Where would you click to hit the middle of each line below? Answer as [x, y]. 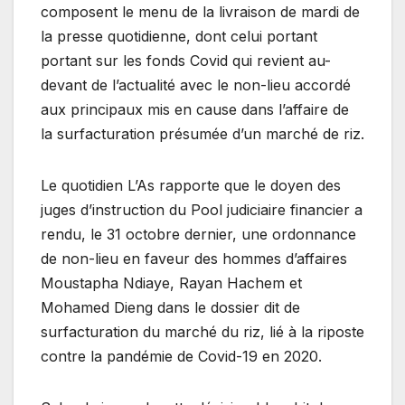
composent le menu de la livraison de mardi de [200, 11]
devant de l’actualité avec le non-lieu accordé [196, 85]
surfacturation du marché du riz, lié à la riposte [202, 331]
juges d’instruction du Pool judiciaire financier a [202, 209]
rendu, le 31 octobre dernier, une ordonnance [198, 234]
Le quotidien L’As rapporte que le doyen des [191, 185]
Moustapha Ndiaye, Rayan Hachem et [171, 283]
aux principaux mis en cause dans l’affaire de [195, 109]
